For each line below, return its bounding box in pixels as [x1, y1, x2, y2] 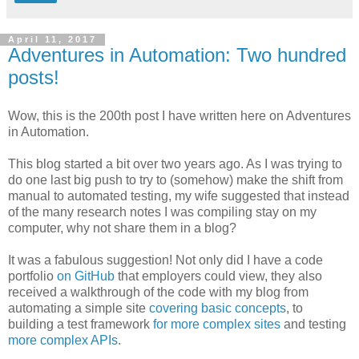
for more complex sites [153, 317, 280, 332]
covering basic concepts [149, 301, 286, 316]
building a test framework [8, 317, 153, 332]
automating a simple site [8, 301, 149, 316]
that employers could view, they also [115, 269, 322, 284]
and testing [280, 317, 346, 332]
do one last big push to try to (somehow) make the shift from [8, 173, 343, 188]
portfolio [8, 269, 57, 284]
